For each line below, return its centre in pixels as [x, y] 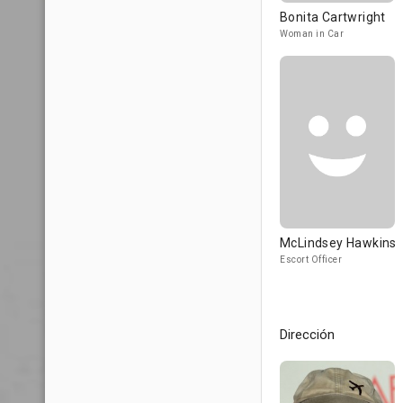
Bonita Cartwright [333, 17]
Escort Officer [311, 260]
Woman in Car [312, 34]
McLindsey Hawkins [338, 243]
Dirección [307, 335]
